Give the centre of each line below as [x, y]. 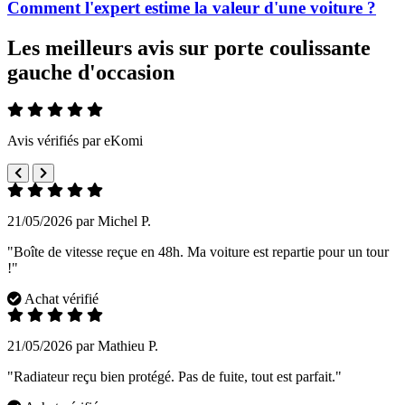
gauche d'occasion [91, 72]
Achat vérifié [60, 299]
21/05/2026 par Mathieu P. [83, 346]
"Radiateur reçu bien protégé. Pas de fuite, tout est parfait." [174, 377]
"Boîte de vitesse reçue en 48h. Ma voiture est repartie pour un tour [198, 252]
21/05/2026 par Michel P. [79, 221]
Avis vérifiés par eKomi [75, 141]
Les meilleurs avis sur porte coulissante [189, 47]
